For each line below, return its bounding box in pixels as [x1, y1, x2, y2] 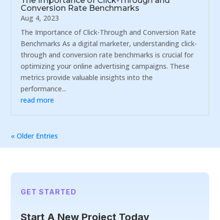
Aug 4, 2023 [21, 13, 59, 23]
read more [21, 95, 55, 105]
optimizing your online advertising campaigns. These [21, 61, 190, 71]
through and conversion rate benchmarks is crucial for [21, 50, 194, 59]
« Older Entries [11, 131, 58, 140]
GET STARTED [21, 188, 77, 196]
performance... [21, 83, 67, 93]
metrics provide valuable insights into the [21, 72, 153, 82]
